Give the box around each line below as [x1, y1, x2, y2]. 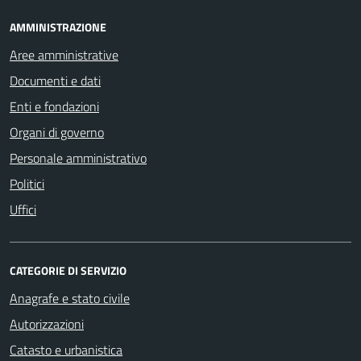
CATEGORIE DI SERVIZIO [10, 261, 127, 279]
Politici [10, 173, 44, 193]
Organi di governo [10, 122, 104, 142]
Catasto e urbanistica [10, 339, 122, 359]
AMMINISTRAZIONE [10, 18, 106, 35]
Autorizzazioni [10, 313, 84, 334]
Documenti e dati [10, 70, 101, 90]
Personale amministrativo [10, 147, 147, 168]
